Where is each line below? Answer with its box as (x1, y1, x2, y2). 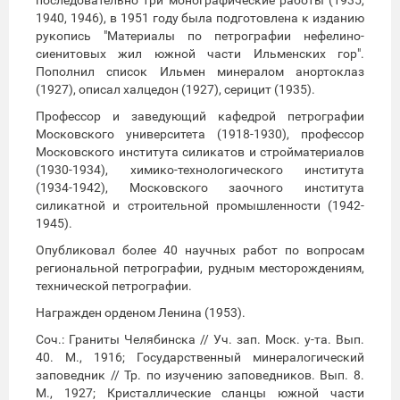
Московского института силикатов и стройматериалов (36, 144, 364, 159)
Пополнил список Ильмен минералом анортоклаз (36, 63, 364, 79)
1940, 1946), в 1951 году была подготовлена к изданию (36, 10, 364, 25)
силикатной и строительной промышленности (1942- (36, 197, 364, 212)
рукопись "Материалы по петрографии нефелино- (36, 28, 364, 43)
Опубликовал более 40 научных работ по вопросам (36, 242, 364, 257)
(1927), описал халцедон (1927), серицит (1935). (36, 81, 315, 96)
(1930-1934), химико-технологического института (36, 162, 364, 177)
